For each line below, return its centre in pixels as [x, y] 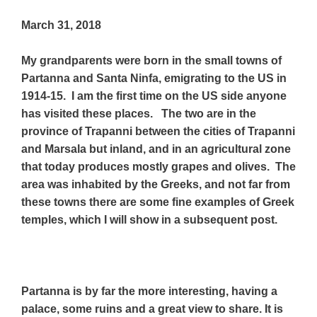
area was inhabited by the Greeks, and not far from [156, 184]
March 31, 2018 [61, 25]
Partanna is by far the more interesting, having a [149, 291]
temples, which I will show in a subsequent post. [151, 220]
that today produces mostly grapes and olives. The [158, 167]
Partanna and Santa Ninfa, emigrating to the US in [154, 78]
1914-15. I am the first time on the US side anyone [154, 96]
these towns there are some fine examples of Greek [158, 202]
